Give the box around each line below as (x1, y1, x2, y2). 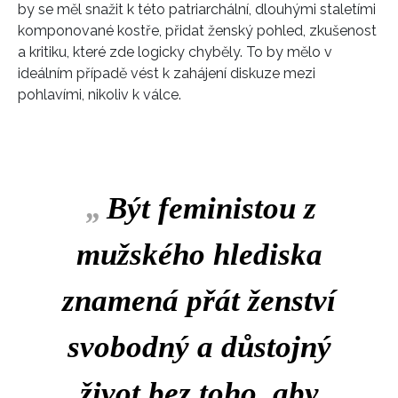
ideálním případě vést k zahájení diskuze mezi (18, 65, 315, 83)
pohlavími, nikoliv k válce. (18, 86, 185, 104)
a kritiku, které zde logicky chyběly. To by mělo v (18, 44, 332, 61)
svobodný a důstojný (67, 330, 331, 365)
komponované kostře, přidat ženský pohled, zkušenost (18, 22, 377, 40)
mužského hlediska (76, 237, 322, 273)
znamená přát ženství (62, 283, 336, 319)
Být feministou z (107, 191, 316, 227)
